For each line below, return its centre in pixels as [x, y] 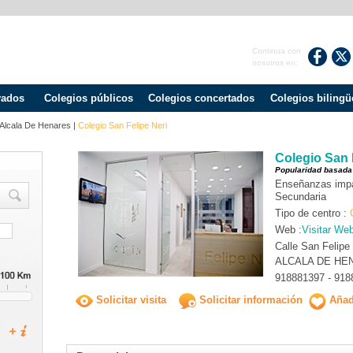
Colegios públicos [88, 98]
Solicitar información [249, 300]
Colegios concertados [201, 98]
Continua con [277, 51]
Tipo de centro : [312, 213]
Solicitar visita [130, 300]
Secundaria [301, 197]
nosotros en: [275, 63]
